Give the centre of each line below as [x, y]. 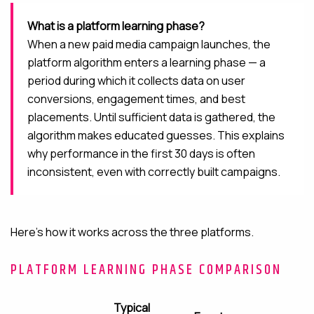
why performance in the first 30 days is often [141, 153]
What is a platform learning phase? [116, 26]
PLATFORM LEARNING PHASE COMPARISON [146, 270]
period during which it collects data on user [136, 81]
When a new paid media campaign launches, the [149, 44]
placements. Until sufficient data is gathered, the [151, 117]
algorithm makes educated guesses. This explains [156, 135]
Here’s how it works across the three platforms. [132, 232]
